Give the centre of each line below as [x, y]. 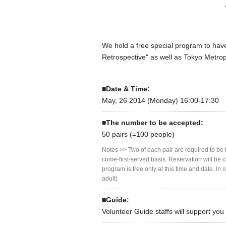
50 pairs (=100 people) [138, 134]
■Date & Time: [126, 89]
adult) [110, 178]
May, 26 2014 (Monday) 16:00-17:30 [160, 100]
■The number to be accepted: [153, 122]
